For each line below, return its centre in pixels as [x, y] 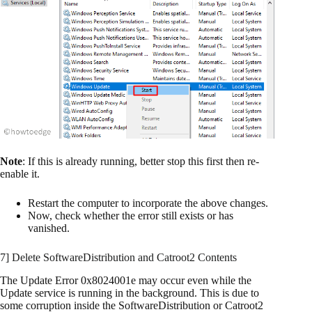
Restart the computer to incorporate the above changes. [148, 203]
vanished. [50, 228]
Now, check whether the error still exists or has [131, 216]
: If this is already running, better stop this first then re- [141, 162]
